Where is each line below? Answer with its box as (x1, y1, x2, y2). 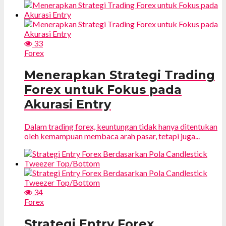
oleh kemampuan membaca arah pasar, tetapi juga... (24, 131, 200, 141)
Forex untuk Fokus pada (24, 82, 182, 97)
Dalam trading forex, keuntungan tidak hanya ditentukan (24, 121, 217, 131)
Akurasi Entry (24, 96, 111, 111)
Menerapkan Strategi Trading (24, 67, 215, 82)
